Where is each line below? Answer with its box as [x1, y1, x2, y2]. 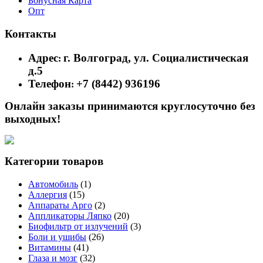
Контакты [5, 27, 56, 40]
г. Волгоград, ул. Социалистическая [63, 51, 248, 64]
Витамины [28, 242, 71, 253]
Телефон [28, 77, 71, 90]
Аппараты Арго [28, 200, 92, 211]
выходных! [5, 112, 60, 125]
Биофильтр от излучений [28, 221, 128, 232]
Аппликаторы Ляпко [28, 211, 112, 221]
